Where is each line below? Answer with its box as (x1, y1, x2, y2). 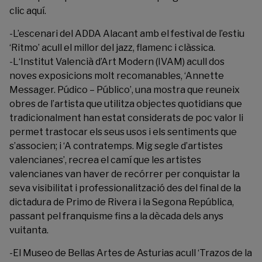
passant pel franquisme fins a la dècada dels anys (9, 211, 223, 222)
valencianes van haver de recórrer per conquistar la (9, 168, 240, 180)
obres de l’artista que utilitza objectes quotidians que (9, 98, 242, 110)
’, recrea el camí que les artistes (63, 154, 201, 166)
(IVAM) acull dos (154, 56, 225, 68)
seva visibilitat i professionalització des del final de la (9, 182, 241, 194)
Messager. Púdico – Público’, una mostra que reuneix (9, 84, 240, 96)
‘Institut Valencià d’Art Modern (19, 56, 154, 68)
